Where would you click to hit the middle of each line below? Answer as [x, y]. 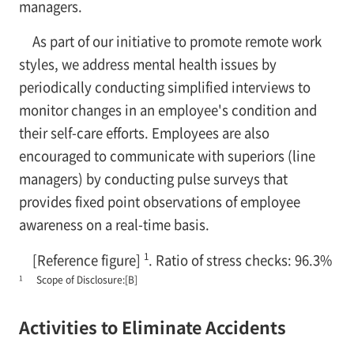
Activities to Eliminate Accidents [152, 327]
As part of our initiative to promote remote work [177, 41]
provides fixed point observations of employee [159, 202]
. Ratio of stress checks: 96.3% [240, 260]
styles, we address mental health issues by [147, 64]
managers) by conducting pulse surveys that [153, 179]
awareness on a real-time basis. [114, 225]
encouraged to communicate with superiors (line [167, 156]
